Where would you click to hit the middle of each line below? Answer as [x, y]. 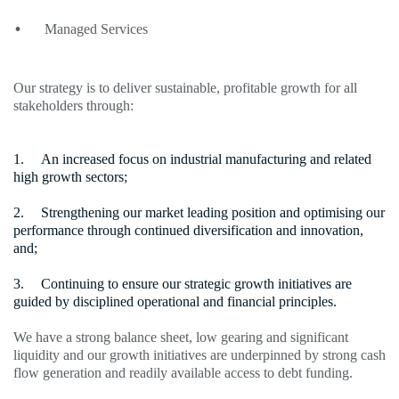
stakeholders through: [73, 105]
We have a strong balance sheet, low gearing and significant [181, 337]
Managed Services [96, 28]
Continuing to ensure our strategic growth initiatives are [196, 283]
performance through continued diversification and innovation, [188, 230]
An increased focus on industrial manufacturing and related [206, 159]
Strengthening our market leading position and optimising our [213, 212]
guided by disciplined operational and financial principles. [175, 301]
